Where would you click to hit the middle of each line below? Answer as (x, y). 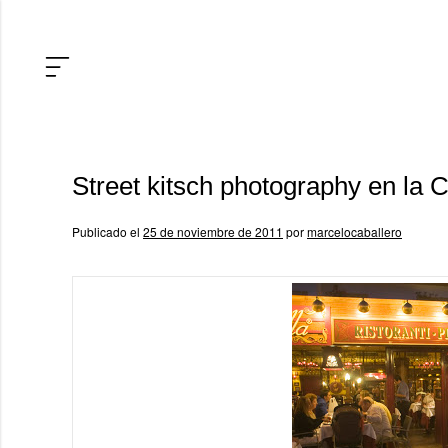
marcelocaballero (354, 231)
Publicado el (106, 231)
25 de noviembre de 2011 (213, 231)
